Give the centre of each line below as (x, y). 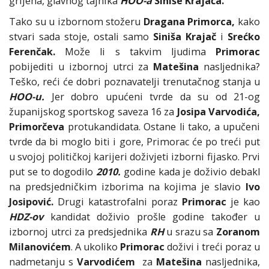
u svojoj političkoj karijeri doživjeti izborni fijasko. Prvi (134, 157)
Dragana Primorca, (189, 22)
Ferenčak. (32, 52)
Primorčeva (37, 127)
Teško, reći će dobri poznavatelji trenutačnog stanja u (134, 82)
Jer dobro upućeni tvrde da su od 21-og (152, 97)
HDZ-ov (26, 217)
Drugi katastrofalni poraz (118, 202)
